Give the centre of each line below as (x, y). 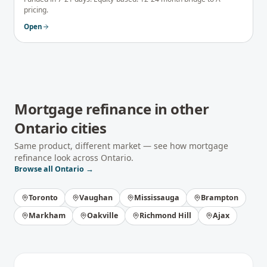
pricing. (36, 10)
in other (180, 109)
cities (87, 128)
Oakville (103, 215)
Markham (47, 215)
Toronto (43, 198)
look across (76, 158)
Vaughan (96, 198)
